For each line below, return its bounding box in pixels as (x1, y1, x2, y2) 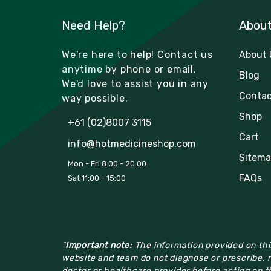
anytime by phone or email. (62, 63, 197, 75)
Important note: (65, 240, 132, 250)
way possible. (62, 92, 128, 104)
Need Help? (62, 18, 125, 33)
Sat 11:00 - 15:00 (68, 173, 126, 183)
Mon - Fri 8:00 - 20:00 (68, 158, 146, 168)
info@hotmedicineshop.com (68, 137, 196, 149)
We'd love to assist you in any (62, 77, 209, 90)
